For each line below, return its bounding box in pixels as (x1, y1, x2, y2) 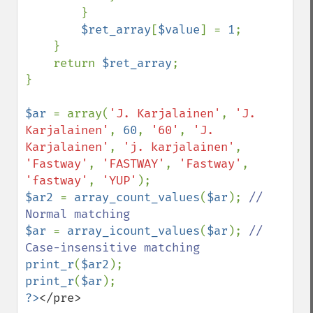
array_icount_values (67, 224, 200, 238)
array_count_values (74, 190, 200, 205)
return (53, 56, 102, 71)
